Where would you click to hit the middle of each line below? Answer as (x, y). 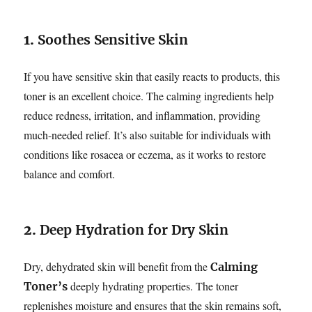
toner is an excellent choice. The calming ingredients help (149, 95)
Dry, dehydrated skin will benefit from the (117, 266)
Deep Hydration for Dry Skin (134, 229)
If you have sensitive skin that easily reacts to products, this (152, 76)
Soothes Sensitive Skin (113, 39)
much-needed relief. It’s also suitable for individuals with (148, 134)
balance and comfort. (70, 173)
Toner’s (46, 286)
